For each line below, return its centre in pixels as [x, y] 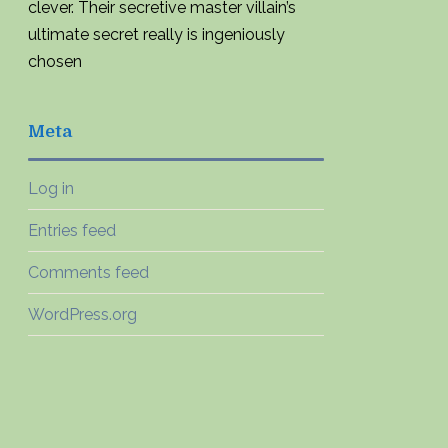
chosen [55, 61]
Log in [51, 188]
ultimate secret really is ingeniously [156, 34]
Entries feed [72, 230]
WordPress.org [82, 314]
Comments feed [88, 272]
